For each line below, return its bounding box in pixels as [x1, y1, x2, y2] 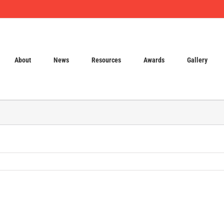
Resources [91, 55, 121, 64]
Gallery [187, 55, 207, 64]
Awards [143, 55, 164, 64]
